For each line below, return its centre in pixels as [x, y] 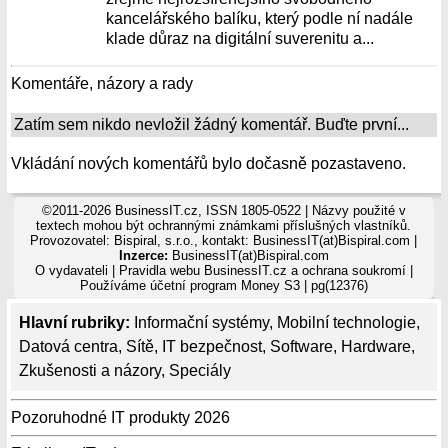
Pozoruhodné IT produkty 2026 [120, 417]
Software [301, 346]
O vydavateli [71, 270]
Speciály [200, 370]
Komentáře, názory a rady [102, 83]
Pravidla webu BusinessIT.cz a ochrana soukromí [262, 270]
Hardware [376, 346]
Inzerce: [143, 255]
